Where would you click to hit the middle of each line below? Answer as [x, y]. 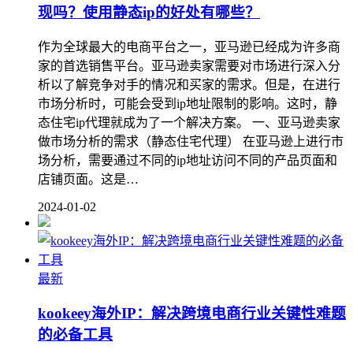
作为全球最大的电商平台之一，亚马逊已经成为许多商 [189, 46]
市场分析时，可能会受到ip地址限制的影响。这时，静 [188, 103]
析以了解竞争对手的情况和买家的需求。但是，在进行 [189, 84]
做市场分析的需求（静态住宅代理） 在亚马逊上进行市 [191, 141]
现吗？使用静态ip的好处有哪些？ [149, 12]
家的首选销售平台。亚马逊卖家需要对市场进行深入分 [189, 65]
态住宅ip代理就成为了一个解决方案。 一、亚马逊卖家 [189, 122]
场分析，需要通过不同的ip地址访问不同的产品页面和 [188, 160]
